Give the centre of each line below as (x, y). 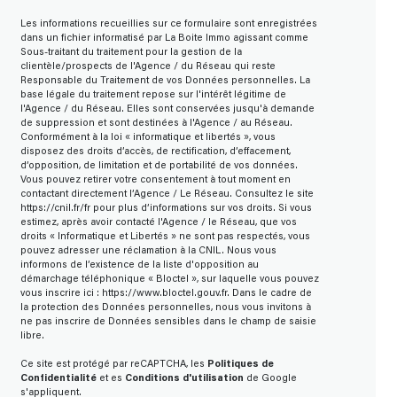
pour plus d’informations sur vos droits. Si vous (201, 209)
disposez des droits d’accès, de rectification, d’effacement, (155, 152)
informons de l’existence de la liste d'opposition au (139, 266)
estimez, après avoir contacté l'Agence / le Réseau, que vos (158, 223)
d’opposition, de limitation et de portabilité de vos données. (159, 167)
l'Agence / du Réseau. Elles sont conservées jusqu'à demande (167, 110)
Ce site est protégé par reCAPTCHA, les (113, 365)
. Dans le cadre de (269, 294)
